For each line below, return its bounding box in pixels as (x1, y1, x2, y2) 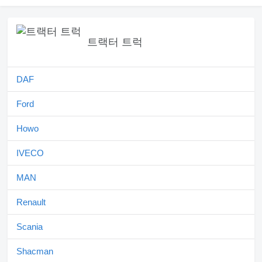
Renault (16, 197, 46, 208)
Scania (16, 222, 43, 232)
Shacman (16, 246, 53, 257)
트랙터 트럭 (87, 36, 143, 49)
